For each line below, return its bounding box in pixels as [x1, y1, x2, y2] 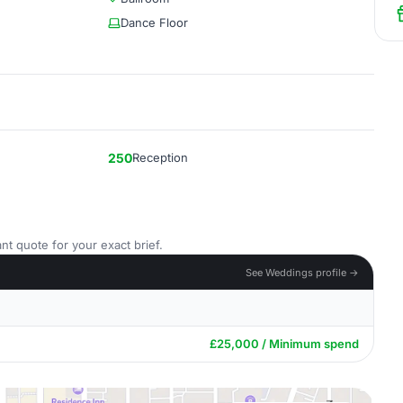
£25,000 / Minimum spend [210, 336, 359, 351]
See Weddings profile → [246, 265, 359, 279]
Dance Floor [121, 15, 188, 30]
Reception [132, 150, 188, 165]
